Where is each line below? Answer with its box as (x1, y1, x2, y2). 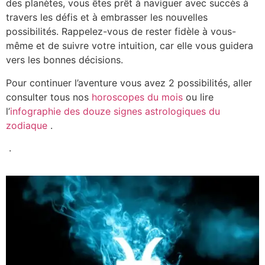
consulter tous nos (6, 91, 92, 103)
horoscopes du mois (92, 91, 183, 103)
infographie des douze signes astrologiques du (10, 105, 220, 117)
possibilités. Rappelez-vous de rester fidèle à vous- (6, 25, 236, 38)
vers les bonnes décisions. (6, 54, 123, 66)
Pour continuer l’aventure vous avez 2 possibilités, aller (6, 76, 252, 89)
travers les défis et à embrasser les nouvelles (6, 11, 208, 24)
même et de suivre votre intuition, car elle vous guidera (6, 40, 253, 52)
